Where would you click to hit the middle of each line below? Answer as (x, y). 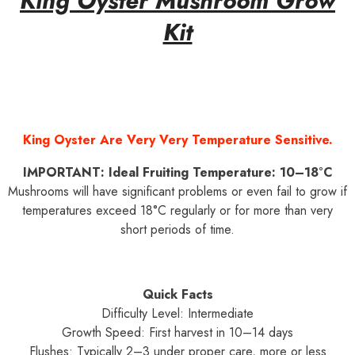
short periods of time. (177, 229)
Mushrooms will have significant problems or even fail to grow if (177, 191)
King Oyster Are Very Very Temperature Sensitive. (177, 140)
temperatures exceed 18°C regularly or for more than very (177, 210)
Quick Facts (177, 294)
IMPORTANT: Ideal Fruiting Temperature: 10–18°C (177, 172)
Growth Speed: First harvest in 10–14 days (177, 332)
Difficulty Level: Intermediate (177, 313)
